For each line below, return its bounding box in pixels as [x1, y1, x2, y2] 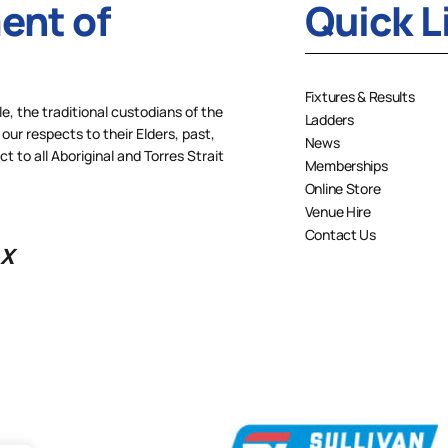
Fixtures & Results [304, 86, 415, 106]
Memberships [304, 155, 388, 175]
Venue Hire [304, 201, 371, 221]
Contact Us [304, 224, 376, 244]
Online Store [304, 178, 381, 198]
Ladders [304, 109, 354, 129]
